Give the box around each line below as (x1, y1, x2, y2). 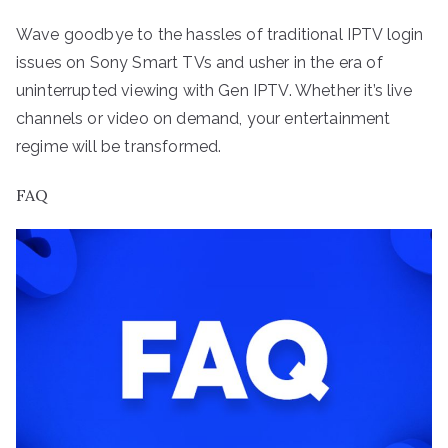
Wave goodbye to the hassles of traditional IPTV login (16, 24, 424, 44)
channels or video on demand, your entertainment (16, 108, 391, 128)
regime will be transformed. (16, 136, 222, 156)
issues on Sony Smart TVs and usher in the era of (16, 52, 383, 72)
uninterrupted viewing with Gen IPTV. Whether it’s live (16, 80, 413, 100)
